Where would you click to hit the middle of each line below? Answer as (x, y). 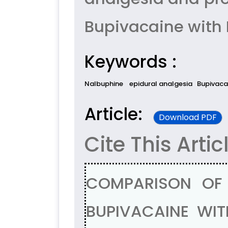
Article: (116, 114)
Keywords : (131, 62)
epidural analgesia (161, 84)
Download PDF (188, 117)
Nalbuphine (105, 84)
